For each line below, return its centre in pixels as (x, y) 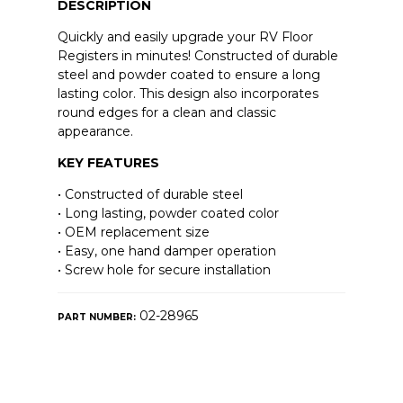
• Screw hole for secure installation (164, 270)
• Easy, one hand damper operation (166, 251)
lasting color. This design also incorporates (188, 94)
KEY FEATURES (108, 163)
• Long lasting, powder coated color (168, 214)
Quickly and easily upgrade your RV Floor (185, 37)
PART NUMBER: (96, 318)
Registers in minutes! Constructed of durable (197, 56)
